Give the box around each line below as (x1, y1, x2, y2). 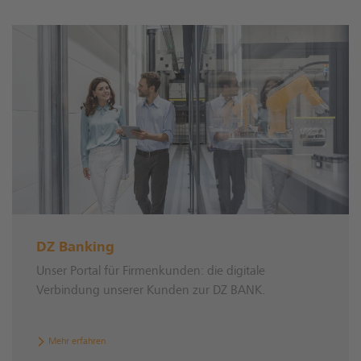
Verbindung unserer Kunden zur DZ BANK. (36, 284, 265, 298)
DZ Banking (36, 241, 114, 256)
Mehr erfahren (48, 337, 106, 347)
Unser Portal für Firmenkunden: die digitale (36, 265, 265, 279)
